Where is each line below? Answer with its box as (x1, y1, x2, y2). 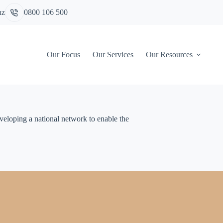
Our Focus (47, 50, 81, 59)
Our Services (93, 50, 134, 59)
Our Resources (146, 50, 193, 59)
